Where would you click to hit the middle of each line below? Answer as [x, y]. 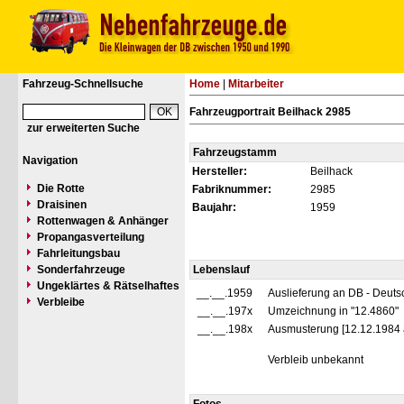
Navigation [50, 161]
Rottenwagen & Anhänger [103, 221]
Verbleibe [61, 302]
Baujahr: [214, 207]
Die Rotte [61, 188]
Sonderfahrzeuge [81, 270]
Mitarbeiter [256, 84]
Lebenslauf [221, 270]
